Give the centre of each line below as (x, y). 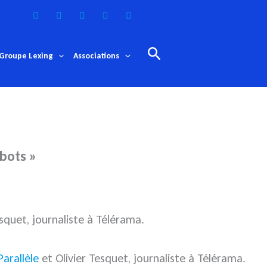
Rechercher (182, 52)
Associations (97, 56)
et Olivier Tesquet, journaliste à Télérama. (142, 258)
